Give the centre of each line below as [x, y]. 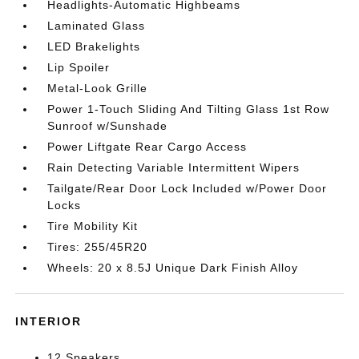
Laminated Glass [97, 26]
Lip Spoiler [79, 67]
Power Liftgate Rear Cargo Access [147, 147]
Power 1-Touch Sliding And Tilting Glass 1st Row [189, 109]
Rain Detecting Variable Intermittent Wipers [174, 167]
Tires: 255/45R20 [98, 247]
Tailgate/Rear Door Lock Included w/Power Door [188, 188]
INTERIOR [49, 321]
